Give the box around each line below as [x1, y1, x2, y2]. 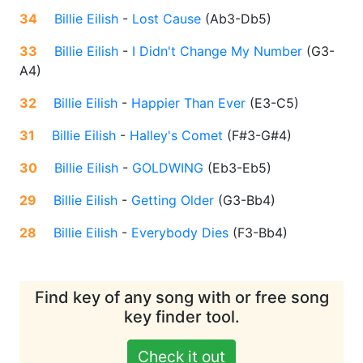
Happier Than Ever [131, 95, 246, 112]
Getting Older [131, 192, 214, 209]
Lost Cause [132, 11, 201, 28]
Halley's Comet [130, 127, 223, 144]
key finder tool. [123, 307, 240, 327]
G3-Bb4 [223, 192, 271, 209]
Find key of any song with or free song [34, 288, 329, 308]
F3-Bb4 [237, 224, 283, 241]
